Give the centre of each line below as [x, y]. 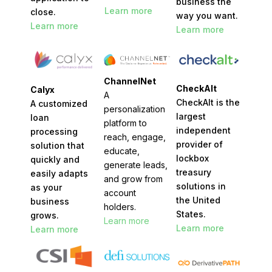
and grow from [133, 178]
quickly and [55, 159]
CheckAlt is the [208, 103]
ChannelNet [130, 81]
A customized [59, 103]
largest [191, 117]
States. [191, 214]
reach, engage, [134, 137]
